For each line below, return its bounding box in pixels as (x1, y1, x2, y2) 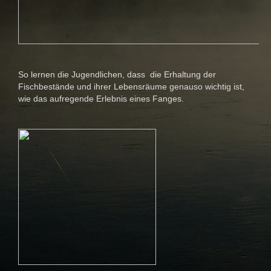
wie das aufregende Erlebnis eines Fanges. (18, 94, 184, 104)
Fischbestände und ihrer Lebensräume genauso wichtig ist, (18, 82, 244, 92)
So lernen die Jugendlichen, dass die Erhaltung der (18, 70, 216, 80)
